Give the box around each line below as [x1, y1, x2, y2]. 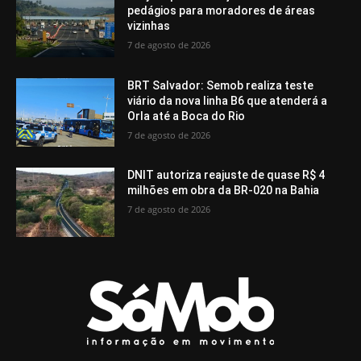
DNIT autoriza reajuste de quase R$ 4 [127, 168, 326, 182]
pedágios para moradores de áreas [127, 4, 316, 18]
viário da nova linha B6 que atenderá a [127, 93, 328, 107]
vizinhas [127, 19, 171, 33]
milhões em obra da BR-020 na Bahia [127, 184, 320, 197]
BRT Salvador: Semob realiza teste [127, 78, 314, 92]
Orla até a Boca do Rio [127, 109, 246, 122]
